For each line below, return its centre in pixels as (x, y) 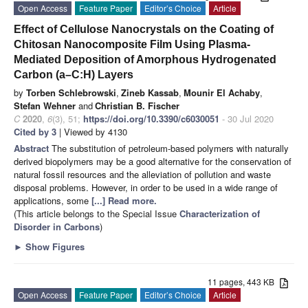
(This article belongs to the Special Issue (97, 214)
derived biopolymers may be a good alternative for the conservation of (153, 162)
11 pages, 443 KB (244, 282)
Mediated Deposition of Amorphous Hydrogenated (145, 60)
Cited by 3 (35, 132)
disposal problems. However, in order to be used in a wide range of (146, 188)
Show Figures (54, 247)
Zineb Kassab (150, 93)
